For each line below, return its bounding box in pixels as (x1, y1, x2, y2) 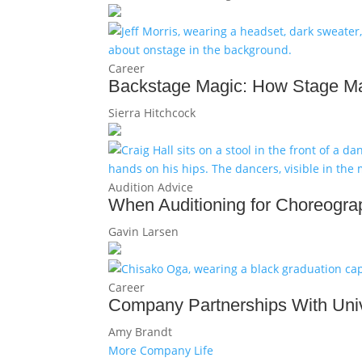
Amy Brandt (108, 323, 173, 339)
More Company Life (108, 342, 214, 358)
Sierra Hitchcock (108, 104, 196, 120)
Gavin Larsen (108, 223, 179, 239)
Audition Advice (108, 179, 194, 195)
